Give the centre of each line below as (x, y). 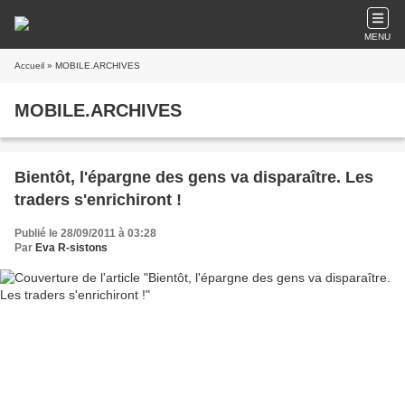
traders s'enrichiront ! (98, 200)
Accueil (29, 66)
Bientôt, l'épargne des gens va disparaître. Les (194, 177)
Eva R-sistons (71, 248)
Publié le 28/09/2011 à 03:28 (85, 233)
